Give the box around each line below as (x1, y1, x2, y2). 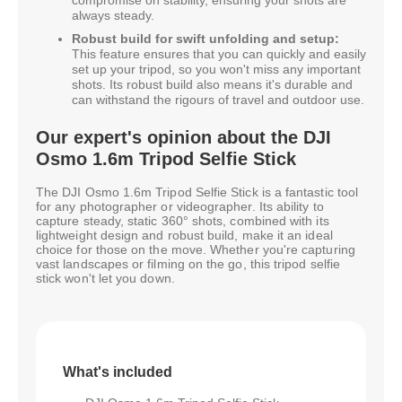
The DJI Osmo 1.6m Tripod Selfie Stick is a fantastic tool (36, 185, 358, 200)
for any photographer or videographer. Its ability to (36, 199, 324, 214)
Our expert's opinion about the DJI (36, 127, 331, 148)
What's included (63, 364, 172, 380)
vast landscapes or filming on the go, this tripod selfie (36, 257, 340, 272)
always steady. (72, 8, 154, 23)
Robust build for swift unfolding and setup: (72, 31, 339, 46)
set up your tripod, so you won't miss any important (72, 61, 361, 76)
